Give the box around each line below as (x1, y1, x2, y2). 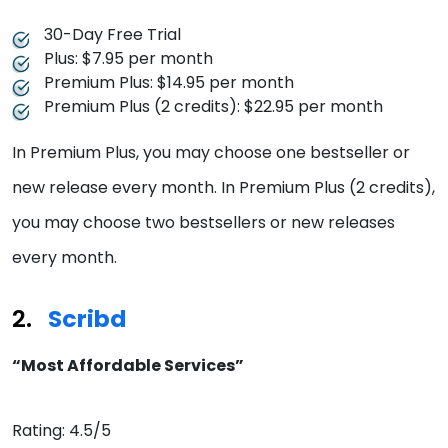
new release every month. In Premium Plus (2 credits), (12, 176, 435, 200)
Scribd (48, 302, 126, 336)
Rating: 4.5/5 (12, 419, 111, 443)
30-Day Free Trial (44, 23, 181, 47)
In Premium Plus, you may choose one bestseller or (12, 141, 410, 165)
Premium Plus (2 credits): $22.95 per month (44, 95, 383, 119)
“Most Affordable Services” (12, 354, 244, 378)
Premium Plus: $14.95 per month (44, 71, 294, 95)
